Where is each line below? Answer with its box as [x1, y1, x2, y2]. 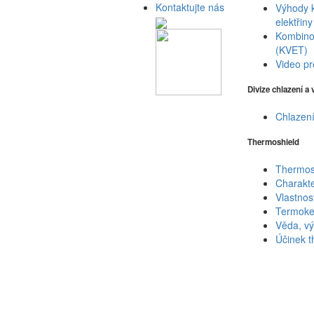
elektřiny [275, 15, 313, 29]
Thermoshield [247, 136, 299, 149]
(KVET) [275, 43, 308, 57]
